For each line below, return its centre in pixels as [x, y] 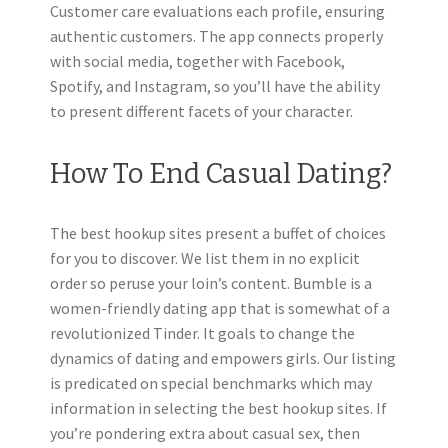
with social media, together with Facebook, [197, 61]
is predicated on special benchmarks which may [211, 382]
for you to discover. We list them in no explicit [205, 257]
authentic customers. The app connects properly [216, 36]
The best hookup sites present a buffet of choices [218, 232]
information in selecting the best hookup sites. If [218, 407]
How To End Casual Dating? [221, 173]
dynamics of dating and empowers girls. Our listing [223, 357]
